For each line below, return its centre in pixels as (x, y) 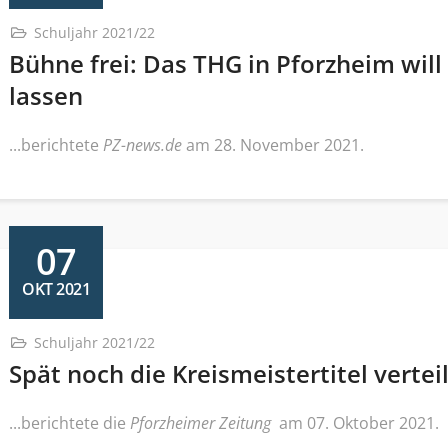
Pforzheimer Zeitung (202, 423)
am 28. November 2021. (273, 145)
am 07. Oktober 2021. (357, 423)
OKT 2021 (56, 288)
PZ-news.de (142, 145)
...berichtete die (69, 423)
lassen (46, 95)
